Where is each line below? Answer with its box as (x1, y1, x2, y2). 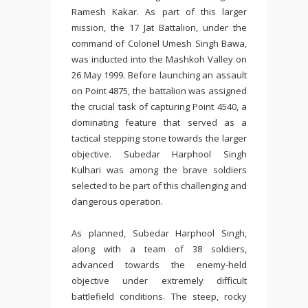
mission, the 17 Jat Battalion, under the (71, 21, 247, 34)
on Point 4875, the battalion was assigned (71, 85, 247, 97)
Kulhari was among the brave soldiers (71, 164, 247, 176)
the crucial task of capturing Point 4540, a (71, 100, 247, 113)
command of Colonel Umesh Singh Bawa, (71, 37, 247, 49)
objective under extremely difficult (71, 274, 247, 287)
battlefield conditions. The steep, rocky (71, 290, 247, 302)
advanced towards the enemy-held (71, 258, 247, 271)
